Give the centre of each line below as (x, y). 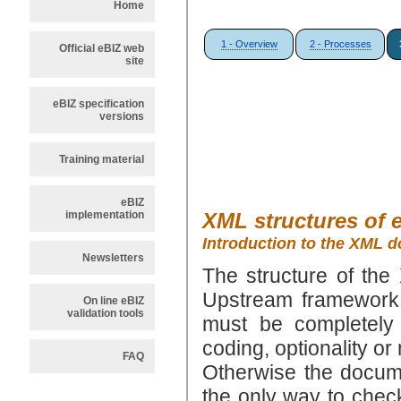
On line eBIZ (114, 301)
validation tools (106, 313)
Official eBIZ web (102, 48)
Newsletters (113, 258)
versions (122, 116)
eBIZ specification (98, 104)
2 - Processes (340, 44)
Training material (102, 159)
